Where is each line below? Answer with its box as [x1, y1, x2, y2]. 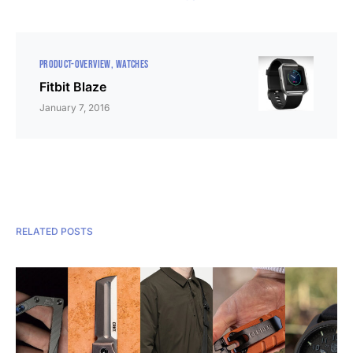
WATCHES [115, 58, 149, 72]
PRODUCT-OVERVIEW [39, 58, 111, 72]
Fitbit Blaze [39, 79, 106, 95]
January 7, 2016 [39, 102, 110, 114]
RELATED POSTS [16, 225, 93, 238]
